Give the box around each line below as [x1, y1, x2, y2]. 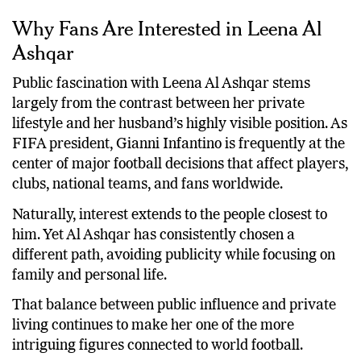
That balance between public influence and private [12, 298, 336, 313]
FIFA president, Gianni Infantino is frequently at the [12, 137, 345, 152]
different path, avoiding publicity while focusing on [12, 247, 335, 263]
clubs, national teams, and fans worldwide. [12, 177, 283, 193]
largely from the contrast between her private [12, 97, 305, 112]
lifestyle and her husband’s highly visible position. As [12, 117, 347, 132]
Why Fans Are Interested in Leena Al [12, 15, 322, 41]
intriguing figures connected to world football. [12, 338, 303, 354]
